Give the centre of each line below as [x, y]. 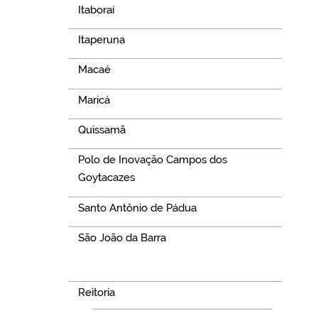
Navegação [106, 266]
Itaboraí [96, 10]
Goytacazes [106, 178]
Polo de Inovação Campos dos [152, 160]
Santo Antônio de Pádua [137, 208]
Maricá [94, 100]
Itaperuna [101, 39]
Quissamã [102, 130]
